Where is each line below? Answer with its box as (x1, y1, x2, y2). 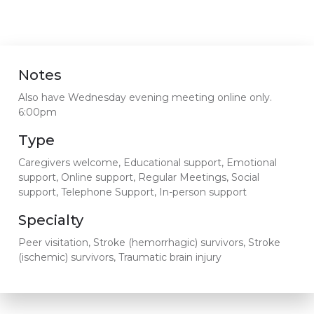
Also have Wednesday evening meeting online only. (18, 90, 273, 104)
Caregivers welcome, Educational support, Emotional (18, 156, 278, 169)
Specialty (18, 211, 84, 228)
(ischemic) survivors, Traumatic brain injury (18, 250, 222, 264)
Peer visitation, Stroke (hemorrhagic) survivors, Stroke (18, 235, 281, 249)
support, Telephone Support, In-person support (18, 185, 247, 198)
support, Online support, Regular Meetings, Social (18, 170, 260, 184)
